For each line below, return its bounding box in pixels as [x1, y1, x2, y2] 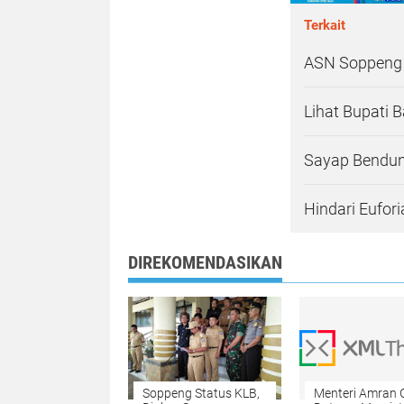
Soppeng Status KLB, [142, 386, 260, 400]
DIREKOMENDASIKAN [128, 252, 282, 273]
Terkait [304, 17, 345, 33]
